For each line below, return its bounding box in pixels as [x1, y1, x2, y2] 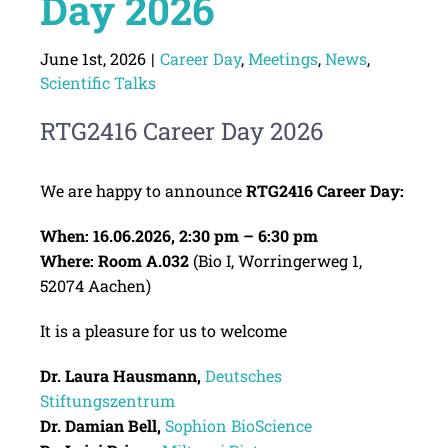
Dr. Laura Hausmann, [39, 365, 205, 387]
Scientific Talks [39, 72, 156, 94]
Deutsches [204, 365, 282, 387]
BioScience [230, 415, 312, 437]
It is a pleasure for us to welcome [39, 320, 287, 342]
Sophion [164, 415, 227, 437]
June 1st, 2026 [39, 48, 146, 70]
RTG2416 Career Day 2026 [39, 115, 323, 148]
